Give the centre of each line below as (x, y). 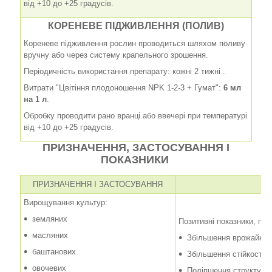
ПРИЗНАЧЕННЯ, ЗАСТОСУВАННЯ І (136, 147)
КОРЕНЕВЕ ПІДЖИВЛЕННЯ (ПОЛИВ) (136, 25)
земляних (50, 219)
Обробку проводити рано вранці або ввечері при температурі (135, 115)
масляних (50, 235)
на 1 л (35, 99)
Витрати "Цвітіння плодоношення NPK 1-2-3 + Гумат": (124, 87)
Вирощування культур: (66, 202)
